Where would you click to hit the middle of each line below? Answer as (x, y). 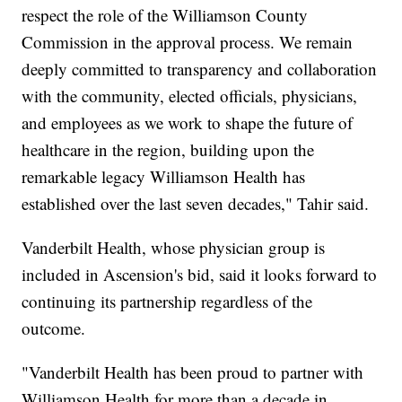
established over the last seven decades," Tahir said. (196, 204)
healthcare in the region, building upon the (168, 150)
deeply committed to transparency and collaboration (200, 69)
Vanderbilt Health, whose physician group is (174, 248)
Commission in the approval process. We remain (188, 42)
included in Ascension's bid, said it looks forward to (200, 275)
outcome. (54, 328)
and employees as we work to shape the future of (188, 123)
